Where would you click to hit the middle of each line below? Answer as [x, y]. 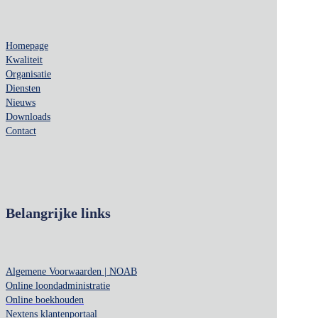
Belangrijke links [58, 213]
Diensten [23, 89]
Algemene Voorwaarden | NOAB [71, 272]
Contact [21, 131]
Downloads [28, 117]
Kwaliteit [24, 60]
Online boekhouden [45, 300]
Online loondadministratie [58, 286]
